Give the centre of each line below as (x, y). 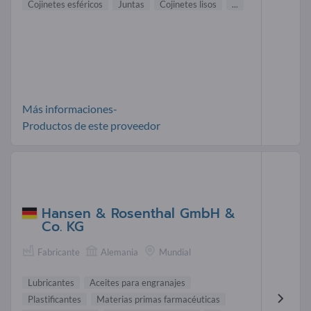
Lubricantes (51, 282)
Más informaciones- (70, 109)
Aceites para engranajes (137, 282)
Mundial (175, 252)
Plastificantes (54, 299)
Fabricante (59, 252)
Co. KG (63, 226)
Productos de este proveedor (91, 126)
